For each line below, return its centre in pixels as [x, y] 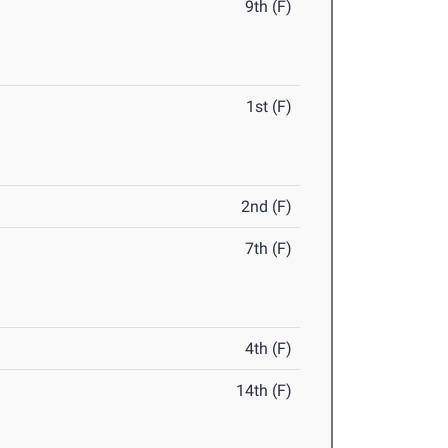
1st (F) [269, 107]
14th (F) [264, 391]
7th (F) [269, 249]
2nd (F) [267, 207]
